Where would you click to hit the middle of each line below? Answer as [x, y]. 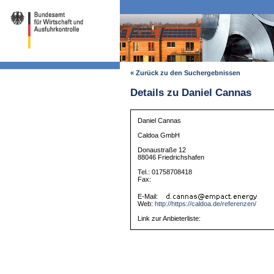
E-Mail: [149, 197]
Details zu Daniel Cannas [191, 93]
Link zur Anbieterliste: [169, 219]
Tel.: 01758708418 [165, 172]
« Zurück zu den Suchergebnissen [185, 73]
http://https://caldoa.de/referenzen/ [206, 204]
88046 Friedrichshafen [171, 157]
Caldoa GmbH [159, 135]
